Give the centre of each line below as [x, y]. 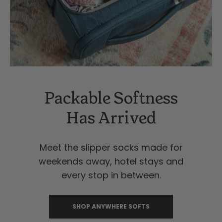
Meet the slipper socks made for [111, 147]
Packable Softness [111, 98]
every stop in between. [111, 175]
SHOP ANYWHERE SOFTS [111, 206]
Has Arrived [111, 118]
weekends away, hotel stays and [111, 161]
